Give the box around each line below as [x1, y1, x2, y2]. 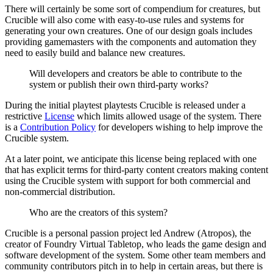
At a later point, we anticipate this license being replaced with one [5, 154, 257, 165]
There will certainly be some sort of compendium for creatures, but [5, 4, 260, 15]
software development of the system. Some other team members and [5, 250, 266, 261]
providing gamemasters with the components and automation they [5, 37, 257, 48]
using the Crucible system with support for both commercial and [5, 175, 250, 186]
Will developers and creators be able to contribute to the [29, 68, 242, 79]
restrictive [5, 111, 44, 122]
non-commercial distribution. [5, 186, 115, 197]
